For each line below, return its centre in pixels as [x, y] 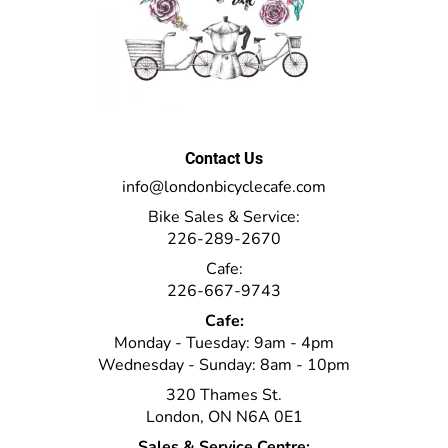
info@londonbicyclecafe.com [224, 186]
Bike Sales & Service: [224, 216]
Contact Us [224, 158]
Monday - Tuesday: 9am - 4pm [224, 342]
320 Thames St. [224, 394]
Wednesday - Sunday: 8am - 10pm [224, 364]
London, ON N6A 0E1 [224, 416]
